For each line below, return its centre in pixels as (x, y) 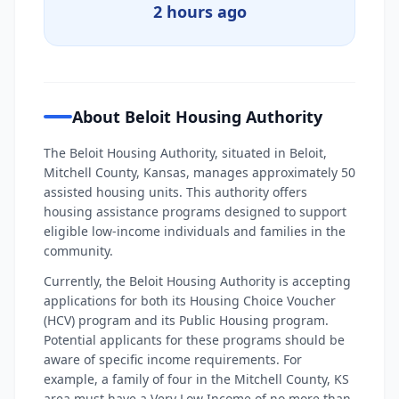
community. (78, 251)
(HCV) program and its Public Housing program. (186, 320)
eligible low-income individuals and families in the (195, 231)
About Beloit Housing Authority (197, 117)
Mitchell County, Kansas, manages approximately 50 (199, 172)
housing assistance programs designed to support (195, 212)
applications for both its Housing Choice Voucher (190, 301)
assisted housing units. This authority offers (175, 192)
